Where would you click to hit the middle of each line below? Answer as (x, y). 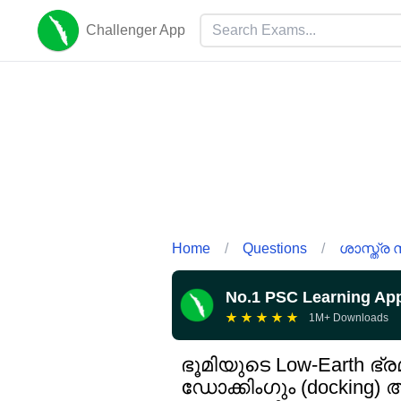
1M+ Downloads (349, 317)
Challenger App (136, 30)
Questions (275, 248)
